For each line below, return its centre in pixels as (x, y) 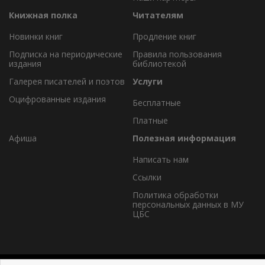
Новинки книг (36, 36)
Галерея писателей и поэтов (67, 81)
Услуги (148, 81)
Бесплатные (157, 102)
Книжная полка (43, 15)
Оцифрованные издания (57, 99)
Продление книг (164, 36)
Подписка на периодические (66, 54)
